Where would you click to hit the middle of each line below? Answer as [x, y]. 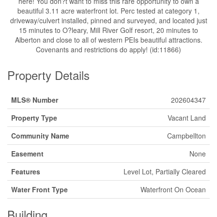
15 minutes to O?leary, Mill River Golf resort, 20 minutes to [108, 30]
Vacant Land [187, 117]
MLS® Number [35, 100]
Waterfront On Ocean [173, 189]
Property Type [34, 117]
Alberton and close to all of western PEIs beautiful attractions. [108, 39]
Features [26, 171]
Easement [27, 153]
